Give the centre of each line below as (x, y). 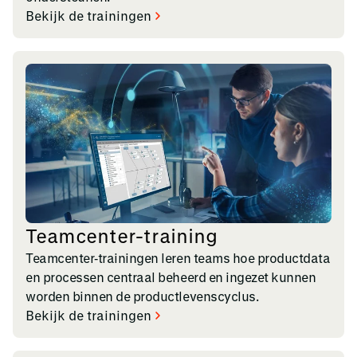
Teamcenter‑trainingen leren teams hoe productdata (178, 257)
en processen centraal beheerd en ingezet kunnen (171, 277)
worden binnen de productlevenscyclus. (142, 296)
